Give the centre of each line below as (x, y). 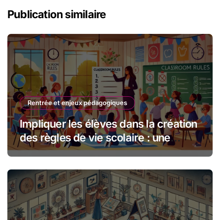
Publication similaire (57, 14)
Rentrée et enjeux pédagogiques (77, 103)
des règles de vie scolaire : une (95, 138)
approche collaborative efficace (98, 151)
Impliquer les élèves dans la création (109, 124)
